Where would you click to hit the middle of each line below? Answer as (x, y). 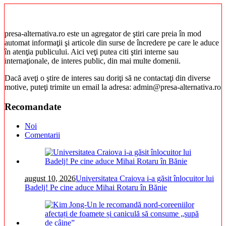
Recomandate (33, 106)
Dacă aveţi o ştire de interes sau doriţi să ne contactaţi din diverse (107, 78)
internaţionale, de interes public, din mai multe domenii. (93, 61)
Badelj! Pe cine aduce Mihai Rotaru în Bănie (96, 188)
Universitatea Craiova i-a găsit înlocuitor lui (145, 179)
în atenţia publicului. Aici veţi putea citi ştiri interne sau (92, 51)
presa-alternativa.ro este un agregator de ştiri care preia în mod (103, 33)
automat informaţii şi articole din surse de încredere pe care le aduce (112, 42)
